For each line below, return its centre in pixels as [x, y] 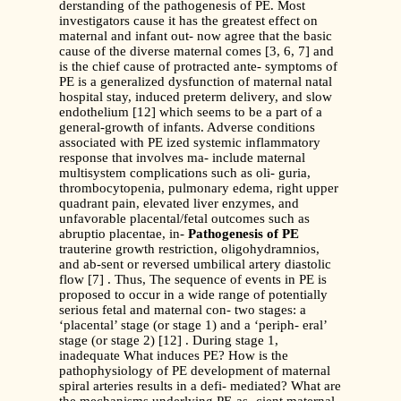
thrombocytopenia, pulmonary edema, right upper [199, 188]
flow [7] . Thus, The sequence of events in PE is [193, 280]
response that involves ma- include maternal [182, 158]
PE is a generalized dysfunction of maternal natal [196, 82]
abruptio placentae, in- [124, 234]
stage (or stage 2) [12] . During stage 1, [169, 341]
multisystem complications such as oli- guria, [185, 173]
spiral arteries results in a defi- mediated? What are [200, 386]
